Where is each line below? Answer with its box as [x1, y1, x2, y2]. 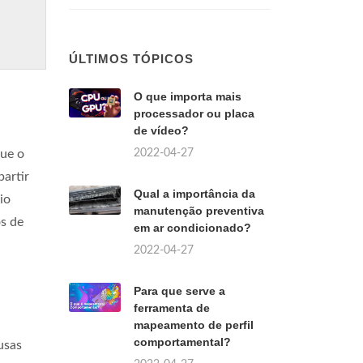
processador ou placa [134, 107, 254, 120]
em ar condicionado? [134, 221, 251, 234]
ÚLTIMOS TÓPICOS [69, 52, 194, 66]
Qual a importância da [134, 187, 255, 200]
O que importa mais [134, 90, 241, 103]
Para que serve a [134, 284, 225, 297]
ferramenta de [134, 301, 210, 314]
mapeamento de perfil [134, 318, 254, 331]
